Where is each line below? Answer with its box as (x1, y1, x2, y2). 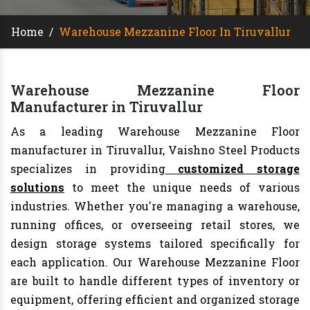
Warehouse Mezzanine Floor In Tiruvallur (59, 24, 291, 39)
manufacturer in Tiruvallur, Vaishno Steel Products (10, 143, 300, 158)
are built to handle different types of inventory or (10, 273, 300, 289)
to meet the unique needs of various (64, 180, 300, 195)
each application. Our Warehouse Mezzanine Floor (10, 255, 300, 270)
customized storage (165, 161, 300, 176)
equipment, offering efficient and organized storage (10, 292, 300, 307)
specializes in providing (10, 161, 165, 176)
